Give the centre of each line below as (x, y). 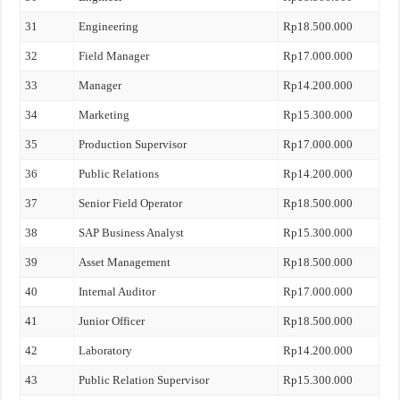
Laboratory (106, 350)
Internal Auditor (117, 292)
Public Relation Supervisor (144, 380)
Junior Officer (112, 321)
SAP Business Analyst (132, 233)
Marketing (104, 115)
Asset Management (125, 262)
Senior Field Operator (131, 203)
